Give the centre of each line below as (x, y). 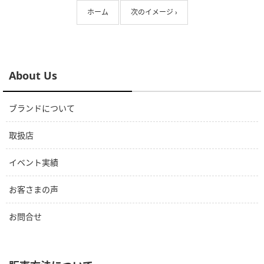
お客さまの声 (34, 190)
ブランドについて (42, 108)
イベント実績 (34, 163)
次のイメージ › (154, 12)
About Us (33, 76)
